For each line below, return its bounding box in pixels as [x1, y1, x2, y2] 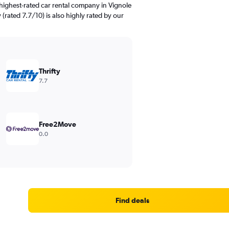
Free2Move [38, 120, 76, 128]
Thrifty [38, 67, 60, 75]
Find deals [115, 196, 149, 204]
